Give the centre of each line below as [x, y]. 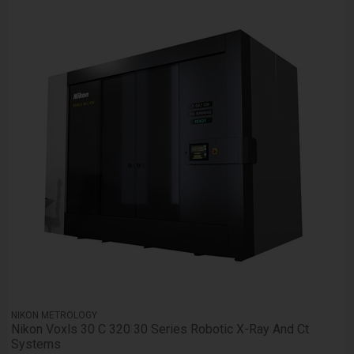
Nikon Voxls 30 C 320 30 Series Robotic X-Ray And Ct [160, 330]
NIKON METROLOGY [55, 316]
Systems [36, 345]
